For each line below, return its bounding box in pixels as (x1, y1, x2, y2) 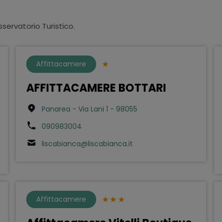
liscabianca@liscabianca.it (41, 138, 133, 149)
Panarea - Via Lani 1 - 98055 (41, 104, 137, 114)
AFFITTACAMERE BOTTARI (26, 80, 166, 96)
